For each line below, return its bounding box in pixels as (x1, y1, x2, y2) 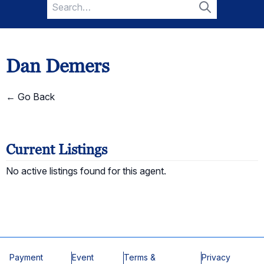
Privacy (202, 252, 231, 262)
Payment (9, 252, 43, 262)
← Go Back (6, 91, 55, 103)
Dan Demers (6, 54, 110, 78)
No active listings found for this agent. (6, 165, 166, 177)
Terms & (123, 252, 156, 262)
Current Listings (6, 140, 107, 159)
